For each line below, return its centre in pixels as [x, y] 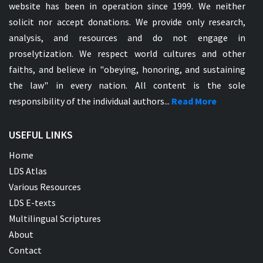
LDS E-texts [32, 202]
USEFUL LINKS [41, 134]
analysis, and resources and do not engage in [127, 37]
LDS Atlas [28, 171]
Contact [25, 250]
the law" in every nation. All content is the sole [127, 85]
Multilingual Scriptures [55, 218]
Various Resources [45, 186]
